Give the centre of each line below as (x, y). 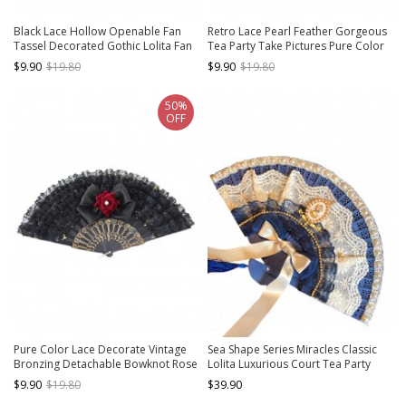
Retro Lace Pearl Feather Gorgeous (297, 31)
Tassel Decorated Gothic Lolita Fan (103, 45)
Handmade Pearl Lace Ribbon (284, 379)
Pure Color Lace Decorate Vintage (100, 350)
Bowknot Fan (241, 393)
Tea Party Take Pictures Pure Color (296, 45)
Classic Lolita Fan (251, 60)
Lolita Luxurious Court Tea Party (289, 364)
